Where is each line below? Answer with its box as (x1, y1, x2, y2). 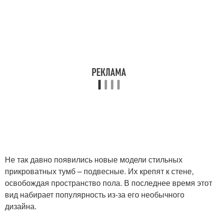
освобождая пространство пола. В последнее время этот (5, 177, 212, 189)
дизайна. (5, 200, 36, 212)
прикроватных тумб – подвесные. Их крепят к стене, (5, 165, 194, 177)
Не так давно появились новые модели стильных (5, 154, 182, 165)
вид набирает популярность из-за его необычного (5, 189, 184, 200)
